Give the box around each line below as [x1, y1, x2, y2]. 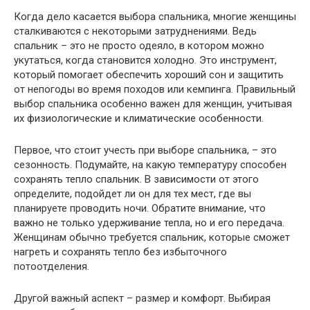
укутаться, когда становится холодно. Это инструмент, [14, 53, 277, 66]
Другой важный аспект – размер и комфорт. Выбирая [14, 291, 271, 304]
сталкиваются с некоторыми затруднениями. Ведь [14, 24, 257, 37]
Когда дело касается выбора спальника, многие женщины [14, 10, 296, 23]
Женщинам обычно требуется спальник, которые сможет [14, 230, 290, 244]
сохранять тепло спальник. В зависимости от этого [14, 172, 259, 185]
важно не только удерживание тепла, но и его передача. [14, 216, 284, 229]
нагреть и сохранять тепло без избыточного [14, 245, 227, 258]
